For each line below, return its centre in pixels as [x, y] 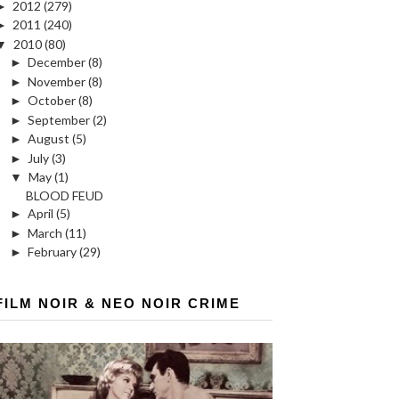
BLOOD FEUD [64, 195]
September [58, 119]
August [48, 139]
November [56, 81]
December [56, 62]
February [52, 252]
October [51, 101]
